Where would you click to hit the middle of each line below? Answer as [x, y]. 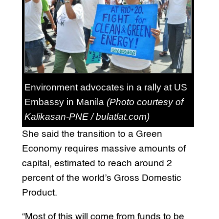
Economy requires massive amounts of [104, 149]
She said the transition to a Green [92, 134]
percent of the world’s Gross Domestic [101, 178]
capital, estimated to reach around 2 [97, 163]
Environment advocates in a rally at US [106, 87]
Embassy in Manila [65, 102]
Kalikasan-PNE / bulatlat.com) [87, 116]
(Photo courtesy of [145, 102]
